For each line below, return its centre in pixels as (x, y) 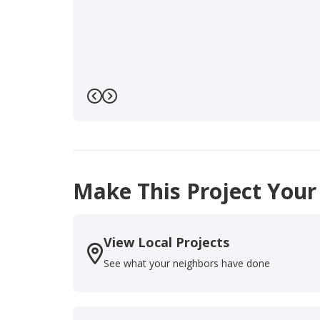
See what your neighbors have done (187, 264)
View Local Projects (166, 242)
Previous (124, 106)
